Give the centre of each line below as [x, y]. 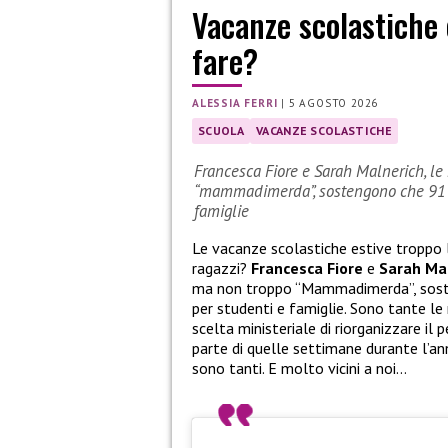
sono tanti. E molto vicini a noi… [299, 367]
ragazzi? [221, 267]
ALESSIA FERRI [235, 103]
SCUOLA [221, 131]
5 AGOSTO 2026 [333, 103]
